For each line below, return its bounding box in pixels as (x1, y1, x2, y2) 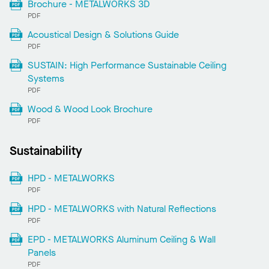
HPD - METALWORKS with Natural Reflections (27, 202, 216, 215)
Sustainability (10, 142, 82, 159)
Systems (27, 71, 64, 85)
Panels (27, 246, 56, 259)
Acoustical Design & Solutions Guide (27, 28, 179, 41)
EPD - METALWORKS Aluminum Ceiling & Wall (27, 232, 216, 246)
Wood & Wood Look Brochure (27, 102, 153, 115)
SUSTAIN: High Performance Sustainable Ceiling (27, 58, 226, 71)
